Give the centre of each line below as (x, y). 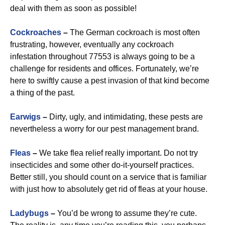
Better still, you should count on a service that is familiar (108, 177)
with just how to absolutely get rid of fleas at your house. (109, 189)
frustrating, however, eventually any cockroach (92, 44)
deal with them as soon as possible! (73, 8)
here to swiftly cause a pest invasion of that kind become (110, 81)
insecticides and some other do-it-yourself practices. (102, 165)
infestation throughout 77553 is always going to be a (102, 57)
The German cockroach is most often (134, 32)
